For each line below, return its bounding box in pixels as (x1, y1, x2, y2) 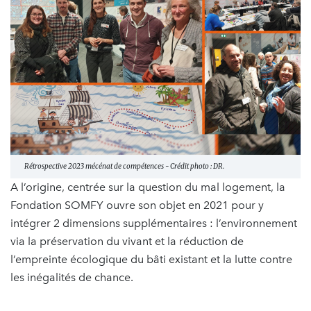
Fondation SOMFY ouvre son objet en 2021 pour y (10, 198, 264, 212)
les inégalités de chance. (10, 270, 133, 284)
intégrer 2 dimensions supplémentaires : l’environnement (10, 216, 297, 230)
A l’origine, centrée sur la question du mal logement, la (10, 180, 285, 194)
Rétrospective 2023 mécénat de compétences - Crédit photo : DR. (24, 161, 224, 171)
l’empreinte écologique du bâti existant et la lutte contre (10, 252, 292, 266)
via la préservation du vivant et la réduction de (10, 234, 244, 248)
